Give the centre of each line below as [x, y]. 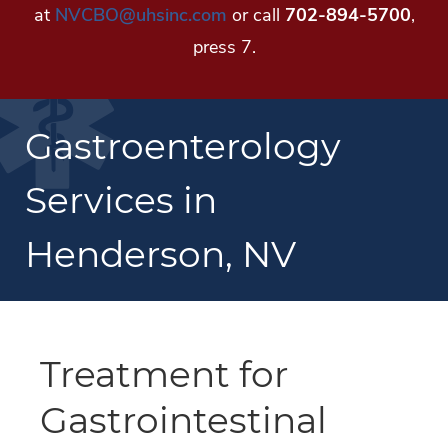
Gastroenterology [183, 145]
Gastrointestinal [183, 419]
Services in [121, 199]
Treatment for [164, 373]
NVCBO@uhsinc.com [140, 14]
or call [255, 14]
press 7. [224, 46]
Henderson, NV [160, 253]
